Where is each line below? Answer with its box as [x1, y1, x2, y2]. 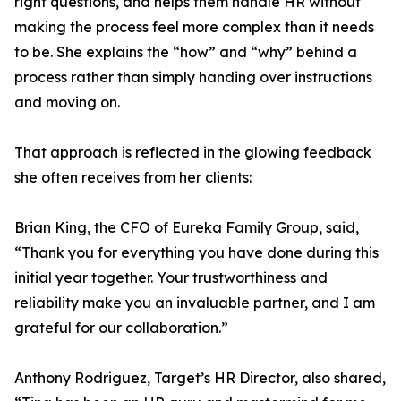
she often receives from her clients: [14, 168, 252, 187]
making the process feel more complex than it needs [14, 18, 374, 37]
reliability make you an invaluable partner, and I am [14, 294, 375, 312]
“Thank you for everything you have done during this [14, 243, 379, 262]
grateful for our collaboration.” [14, 319, 228, 337]
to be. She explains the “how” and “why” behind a [14, 43, 357, 62]
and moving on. [14, 93, 120, 112]
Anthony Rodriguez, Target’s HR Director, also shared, [14, 369, 386, 388]
